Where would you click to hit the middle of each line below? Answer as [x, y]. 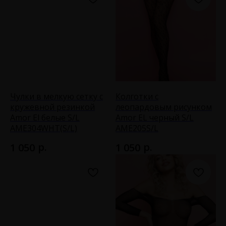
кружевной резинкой [52, 107]
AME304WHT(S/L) [44, 128]
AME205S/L [137, 128]
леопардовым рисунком [164, 107]
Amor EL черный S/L [155, 117]
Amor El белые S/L [45, 117]
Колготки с [137, 96]
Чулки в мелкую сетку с [56, 96]
